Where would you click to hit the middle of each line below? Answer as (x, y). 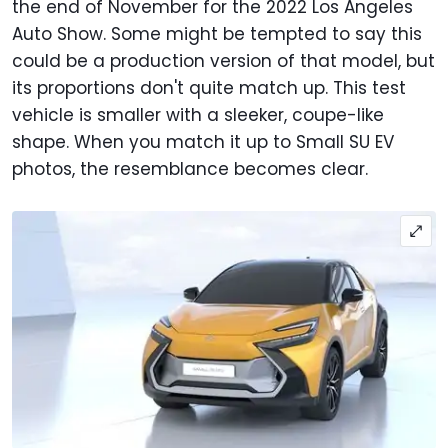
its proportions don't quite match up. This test (209, 87)
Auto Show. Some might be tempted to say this (217, 33)
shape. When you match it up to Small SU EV (203, 141)
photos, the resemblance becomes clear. (190, 168)
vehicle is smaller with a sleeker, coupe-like (198, 114)
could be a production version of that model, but (223, 60)
